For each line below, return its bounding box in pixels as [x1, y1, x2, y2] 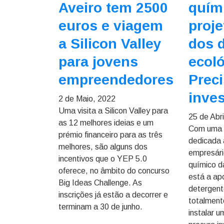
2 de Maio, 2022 [58, 94, 115, 103]
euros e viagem [58, 18, 163, 33]
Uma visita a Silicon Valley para [58, 106, 168, 115]
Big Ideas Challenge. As [58, 178, 142, 187]
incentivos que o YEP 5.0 [58, 154, 147, 163]
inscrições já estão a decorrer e [58, 190, 168, 199]
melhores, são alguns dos [58, 142, 147, 151]
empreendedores [58, 72, 173, 87]
